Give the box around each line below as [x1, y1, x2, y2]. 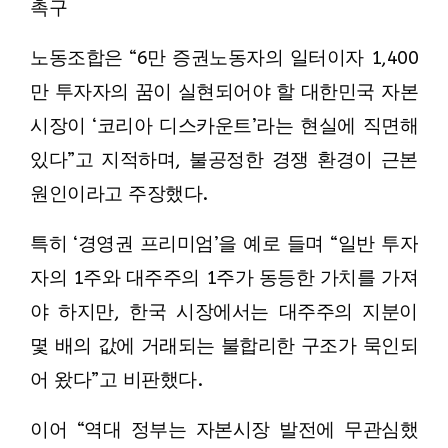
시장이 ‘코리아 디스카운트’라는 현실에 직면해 [30, 115, 418, 138]
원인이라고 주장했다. [30, 183, 208, 206]
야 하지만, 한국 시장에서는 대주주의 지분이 [30, 301, 418, 324]
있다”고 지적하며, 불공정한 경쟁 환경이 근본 [30, 149, 418, 172]
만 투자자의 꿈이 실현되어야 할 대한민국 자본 [30, 81, 418, 104]
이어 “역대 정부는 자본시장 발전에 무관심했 [30, 419, 418, 442]
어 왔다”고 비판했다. [30, 369, 202, 392]
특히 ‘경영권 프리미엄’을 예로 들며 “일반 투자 [30, 233, 418, 256]
